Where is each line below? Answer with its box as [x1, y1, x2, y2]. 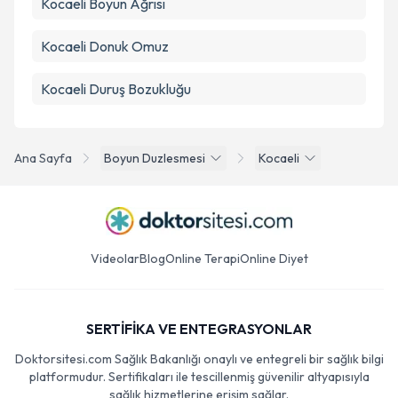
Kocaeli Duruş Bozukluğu [41, 80, 191, 98]
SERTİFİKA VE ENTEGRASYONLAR [86, 320, 312, 338]
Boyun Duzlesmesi [104, 150, 205, 166]
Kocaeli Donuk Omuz [41, 37, 169, 55]
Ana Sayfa [14, 150, 72, 166]
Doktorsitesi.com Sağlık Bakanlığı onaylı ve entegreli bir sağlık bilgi [14, 351, 384, 367]
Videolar [90, 251, 139, 267]
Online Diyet [239, 251, 308, 267]
